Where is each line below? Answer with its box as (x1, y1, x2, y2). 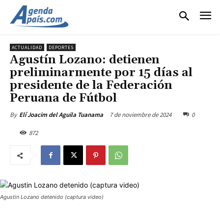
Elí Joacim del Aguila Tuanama (19, 110, 103, 119)
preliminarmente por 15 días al (10, 65, 192, 80)
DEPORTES (49, 44, 74, 51)
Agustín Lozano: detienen (10, 52, 160, 67)
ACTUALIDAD (12, 44, 42, 51)
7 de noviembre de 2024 (110, 110, 171, 119)
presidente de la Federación (10, 78, 172, 93)
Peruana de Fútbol (10, 90, 117, 106)
